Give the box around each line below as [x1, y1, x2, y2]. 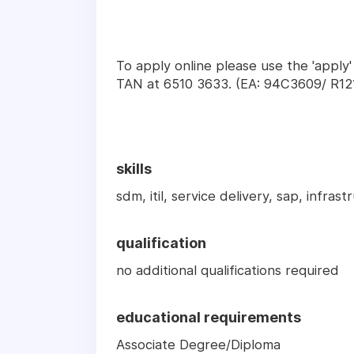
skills [116, 160, 152, 178]
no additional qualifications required [116, 262, 339, 279]
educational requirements [116, 309, 301, 326]
